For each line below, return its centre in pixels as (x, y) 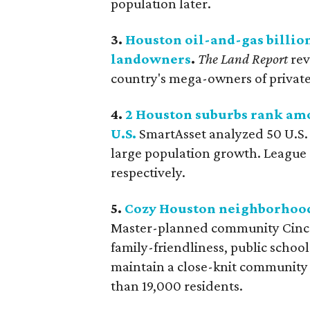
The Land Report (243, 58)
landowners (151, 58)
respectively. (148, 172)
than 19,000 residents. (177, 285)
